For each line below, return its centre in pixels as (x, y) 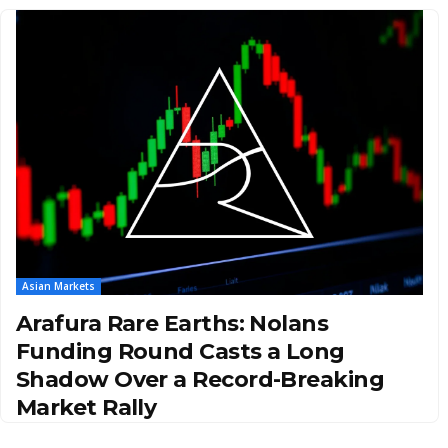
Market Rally (86, 407)
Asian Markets (58, 285)
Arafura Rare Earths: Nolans (172, 323)
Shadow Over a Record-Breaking (200, 379)
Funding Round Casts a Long (180, 351)
